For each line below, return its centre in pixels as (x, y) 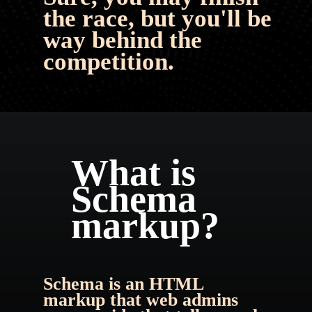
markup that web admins (140, 300)
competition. (108, 61)
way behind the (122, 40)
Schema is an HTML (123, 284)
